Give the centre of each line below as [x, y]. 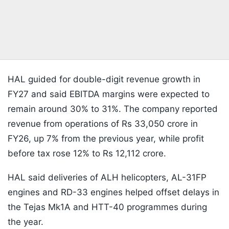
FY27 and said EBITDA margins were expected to [109, 94]
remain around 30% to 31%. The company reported [113, 109]
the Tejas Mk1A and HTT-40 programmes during [107, 207]
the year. [26, 222]
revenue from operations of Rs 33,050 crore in [103, 124]
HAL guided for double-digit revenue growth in [104, 79]
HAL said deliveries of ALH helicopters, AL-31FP [107, 178]
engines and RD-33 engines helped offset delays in [113, 192]
